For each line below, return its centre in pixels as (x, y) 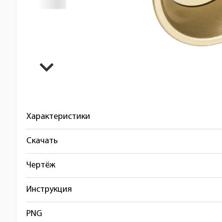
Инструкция (49, 190)
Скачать (42, 141)
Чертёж (41, 165)
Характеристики (58, 117)
